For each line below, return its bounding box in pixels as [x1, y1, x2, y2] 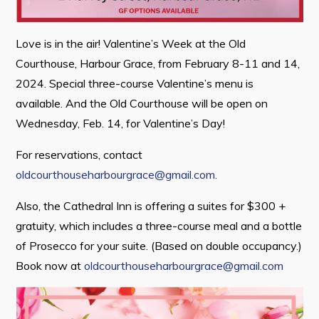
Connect [9, 48, 67, 68]
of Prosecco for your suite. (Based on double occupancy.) [16, 239, 303, 253]
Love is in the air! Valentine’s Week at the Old [16, 36, 246, 51]
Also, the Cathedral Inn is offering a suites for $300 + [16, 199, 286, 213]
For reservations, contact [16, 147, 143, 162]
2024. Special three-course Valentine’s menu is [16, 76, 254, 90]
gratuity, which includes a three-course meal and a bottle [16, 219, 303, 233]
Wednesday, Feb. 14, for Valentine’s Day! [16, 116, 226, 130]
